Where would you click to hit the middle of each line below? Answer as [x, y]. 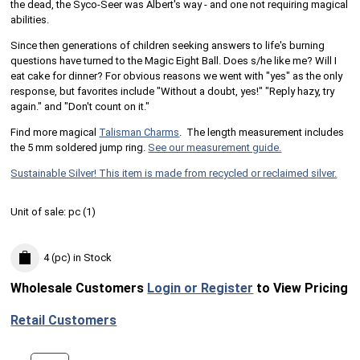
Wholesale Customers [79, 288]
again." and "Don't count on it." [80, 106]
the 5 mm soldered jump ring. [80, 147]
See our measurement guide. [215, 147]
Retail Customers [64, 321]
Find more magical [55, 132]
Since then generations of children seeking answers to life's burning [168, 45]
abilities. [30, 19]
